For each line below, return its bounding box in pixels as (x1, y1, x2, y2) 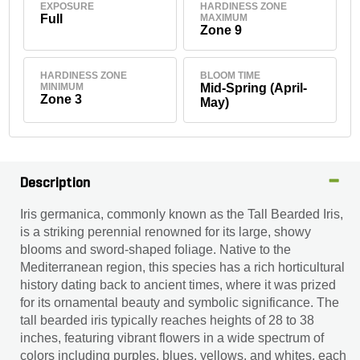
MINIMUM (40, 80, 84, 92)
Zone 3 (40, 92, 83, 106)
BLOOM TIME (199, 69, 260, 81)
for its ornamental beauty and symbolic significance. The (20, 296, 339, 309)
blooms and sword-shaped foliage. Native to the (20, 243, 291, 256)
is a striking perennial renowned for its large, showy (20, 225, 311, 239)
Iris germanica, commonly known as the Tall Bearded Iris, (20, 207, 343, 221)
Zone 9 (199, 22, 242, 37)
